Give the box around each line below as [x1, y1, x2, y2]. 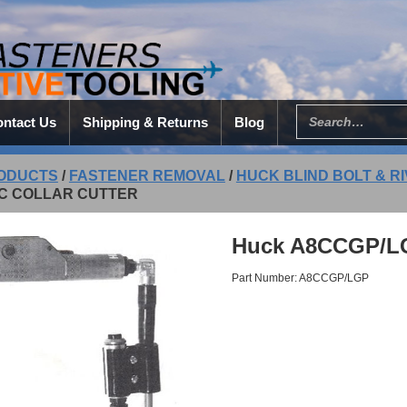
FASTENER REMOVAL [68, 168, 225, 184]
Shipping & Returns [82, 114, 208, 130]
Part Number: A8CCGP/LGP [232, 272, 370, 284]
